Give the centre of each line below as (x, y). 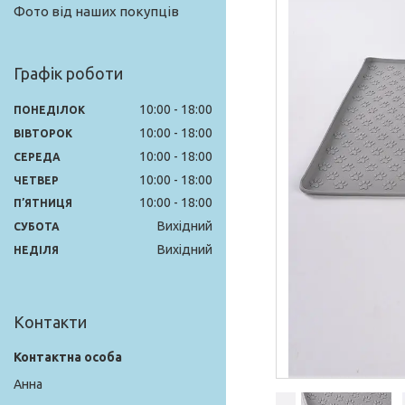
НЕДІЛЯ (36, 250)
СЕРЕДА (37, 156)
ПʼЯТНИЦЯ (43, 203)
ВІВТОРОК (43, 133)
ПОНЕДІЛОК (49, 109)
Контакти (50, 322)
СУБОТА (37, 227)
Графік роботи (68, 74)
